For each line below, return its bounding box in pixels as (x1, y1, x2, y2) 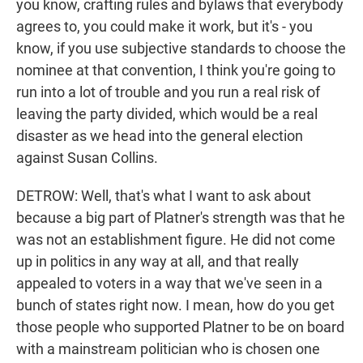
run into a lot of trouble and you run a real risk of (16, 83, 320, 101)
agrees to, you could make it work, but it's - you (16, 18, 313, 36)
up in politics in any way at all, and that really (16, 253, 299, 271)
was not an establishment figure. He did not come (16, 231, 335, 249)
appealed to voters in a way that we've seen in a (16, 275, 322, 293)
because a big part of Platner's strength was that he (16, 209, 345, 227)
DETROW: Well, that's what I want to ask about (16, 187, 311, 205)
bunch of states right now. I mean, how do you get (16, 297, 335, 314)
